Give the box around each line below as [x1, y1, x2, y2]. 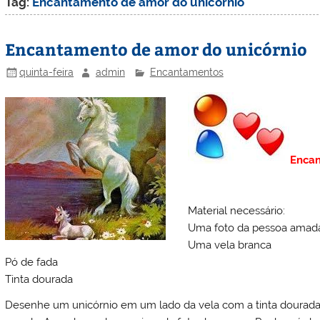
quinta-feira [19, 66, 74, 78]
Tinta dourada [5, 273, 74, 286]
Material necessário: [187, 204, 285, 218]
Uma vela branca [187, 239, 271, 252]
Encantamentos [149, 66, 224, 78]
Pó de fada [5, 256, 59, 269]
